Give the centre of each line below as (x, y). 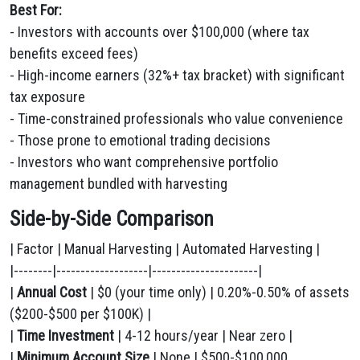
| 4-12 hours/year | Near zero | (203, 335)
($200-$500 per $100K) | (80, 314)
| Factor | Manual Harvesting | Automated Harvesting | (165, 249)
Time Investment (65, 335)
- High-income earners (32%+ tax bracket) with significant (177, 75)
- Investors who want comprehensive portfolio (144, 162)
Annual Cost (52, 292)
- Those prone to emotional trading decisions (140, 140)
